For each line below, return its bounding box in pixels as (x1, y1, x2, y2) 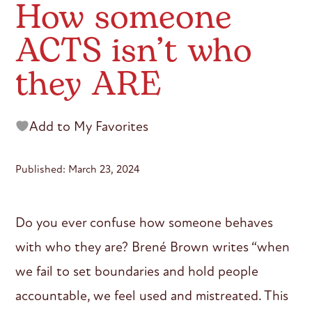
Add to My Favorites (29, 117, 149, 135)
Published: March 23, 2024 (15, 162, 141, 175)
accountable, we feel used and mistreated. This (15, 286, 289, 304)
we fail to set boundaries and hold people (15, 262, 259, 280)
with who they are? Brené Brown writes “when (15, 237, 290, 256)
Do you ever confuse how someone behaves (15, 213, 274, 231)
